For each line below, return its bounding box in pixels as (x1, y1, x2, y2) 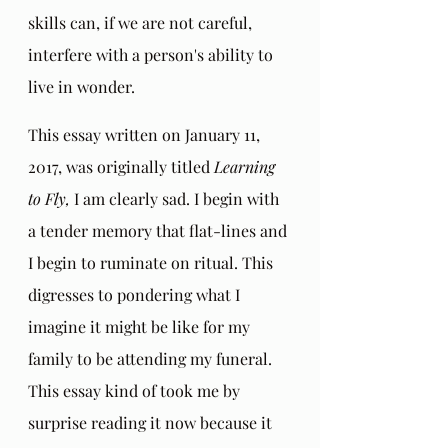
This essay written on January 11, (28, 123, 264, 145)
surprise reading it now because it (28, 411, 276, 433)
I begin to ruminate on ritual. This (28, 251, 277, 273)
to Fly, (28, 187, 74, 209)
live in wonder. (28, 75, 139, 97)
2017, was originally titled (28, 155, 214, 177)
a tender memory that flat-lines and (28, 219, 291, 241)
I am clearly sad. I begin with (74, 187, 287, 209)
